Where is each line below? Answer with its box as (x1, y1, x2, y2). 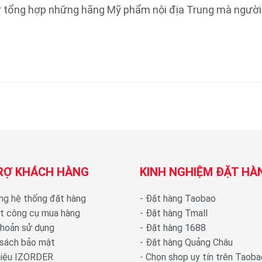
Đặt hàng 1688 (146, 222, 206, 233)
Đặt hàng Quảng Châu (146, 236, 233, 248)
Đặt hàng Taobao (146, 192, 216, 204)
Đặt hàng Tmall (146, 207, 208, 219)
